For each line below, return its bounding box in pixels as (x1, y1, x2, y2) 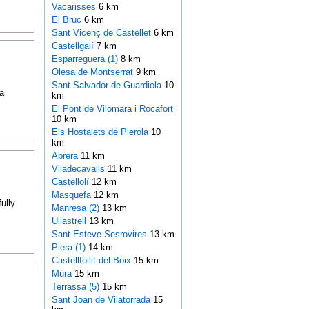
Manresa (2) (51, 203, 99, 214)
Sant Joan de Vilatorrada (51, 295, 153, 306)
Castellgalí (51, 41, 97, 52)
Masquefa (51, 190, 94, 201)
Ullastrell (51, 216, 89, 227)
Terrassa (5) (51, 281, 99, 292)
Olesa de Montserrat (51, 67, 136, 78)
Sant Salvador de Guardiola (51, 80, 164, 91)
